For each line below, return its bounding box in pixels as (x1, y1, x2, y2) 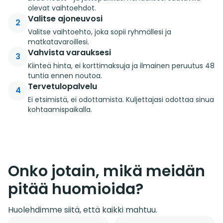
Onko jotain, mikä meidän (8, 160, 205, 182)
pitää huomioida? (8, 178, 143, 200)
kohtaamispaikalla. (28, 104, 92, 114)
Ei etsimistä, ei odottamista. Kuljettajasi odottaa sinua (28, 94, 214, 105)
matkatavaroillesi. (28, 36, 89, 47)
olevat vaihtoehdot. (28, 2, 96, 13)
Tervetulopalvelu (28, 80, 97, 92)
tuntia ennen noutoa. (28, 70, 102, 81)
